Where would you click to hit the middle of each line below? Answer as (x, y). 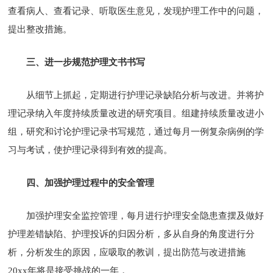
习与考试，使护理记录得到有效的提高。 (90, 150)
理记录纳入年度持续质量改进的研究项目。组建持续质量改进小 (136, 113)
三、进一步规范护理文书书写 (86, 62)
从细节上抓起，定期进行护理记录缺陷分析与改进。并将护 (145, 95)
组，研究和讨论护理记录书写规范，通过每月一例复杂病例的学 (136, 131)
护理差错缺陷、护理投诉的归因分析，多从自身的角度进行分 (132, 234)
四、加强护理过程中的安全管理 (90, 183)
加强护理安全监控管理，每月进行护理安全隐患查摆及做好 (145, 215)
